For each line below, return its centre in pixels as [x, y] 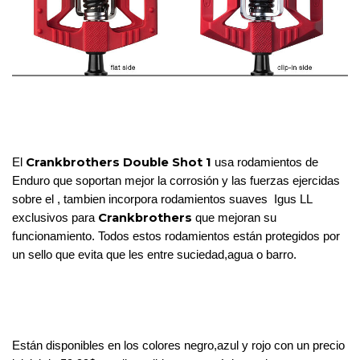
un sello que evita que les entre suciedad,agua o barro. [154, 255]
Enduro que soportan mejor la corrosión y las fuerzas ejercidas [176, 181]
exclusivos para [53, 218]
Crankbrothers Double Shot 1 [119, 163]
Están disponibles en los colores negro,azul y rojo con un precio [178, 346]
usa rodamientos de [265, 163]
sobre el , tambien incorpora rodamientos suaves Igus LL [162, 200]
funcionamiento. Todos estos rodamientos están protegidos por [176, 237]
